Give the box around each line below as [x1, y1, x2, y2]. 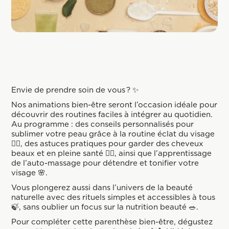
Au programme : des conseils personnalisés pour [11, 120, 194, 129]
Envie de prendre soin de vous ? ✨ [11, 85, 139, 95]
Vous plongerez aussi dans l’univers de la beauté [11, 183, 193, 193]
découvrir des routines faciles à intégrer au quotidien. [11, 110, 213, 120]
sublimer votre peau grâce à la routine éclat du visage [11, 129, 215, 139]
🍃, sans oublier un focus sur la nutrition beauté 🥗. [11, 202, 199, 212]
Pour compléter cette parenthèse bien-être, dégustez [11, 217, 213, 227]
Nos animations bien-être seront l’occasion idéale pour [11, 100, 218, 110]
